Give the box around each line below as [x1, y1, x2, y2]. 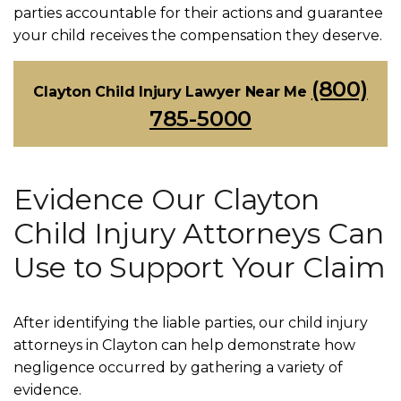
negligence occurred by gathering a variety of [13, 359, 343, 376]
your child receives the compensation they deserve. [13, 27, 382, 44]
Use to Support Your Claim [13, 250, 386, 285]
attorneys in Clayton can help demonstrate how [13, 337, 355, 354]
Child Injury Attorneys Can [13, 216, 384, 251]
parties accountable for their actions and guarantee [13, 4, 383, 21]
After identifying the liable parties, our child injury [13, 314, 368, 331]
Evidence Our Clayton [13, 182, 320, 217]
